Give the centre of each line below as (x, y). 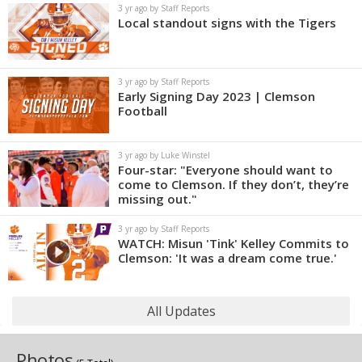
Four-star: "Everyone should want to (225, 169)
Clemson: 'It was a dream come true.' (227, 257)
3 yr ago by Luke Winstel (164, 155)
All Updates (181, 311)
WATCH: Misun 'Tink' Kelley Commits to (234, 243)
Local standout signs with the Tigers (227, 22)
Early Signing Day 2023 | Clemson (217, 96)
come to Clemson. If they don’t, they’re (234, 184)
